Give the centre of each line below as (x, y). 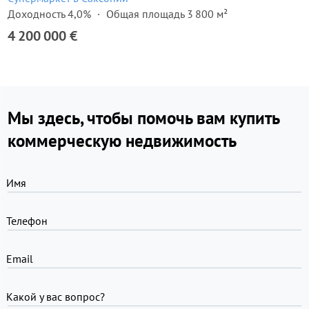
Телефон (27, 221)
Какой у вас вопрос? (56, 297)
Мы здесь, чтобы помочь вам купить (143, 118)
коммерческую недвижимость (122, 141)
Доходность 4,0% (49, 14)
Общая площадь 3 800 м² (167, 14)
